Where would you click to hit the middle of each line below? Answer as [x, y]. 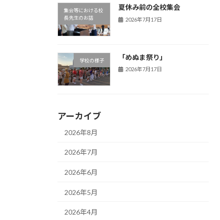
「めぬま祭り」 [142, 57]
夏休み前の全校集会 [149, 7]
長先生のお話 [79, 18]
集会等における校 [83, 11]
